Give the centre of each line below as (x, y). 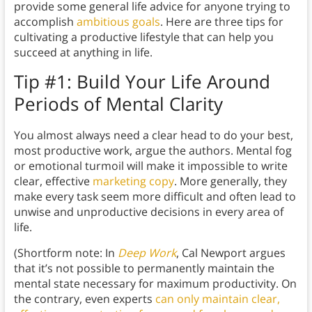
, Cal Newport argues (231, 253)
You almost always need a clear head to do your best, (153, 135)
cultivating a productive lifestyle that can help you (143, 37)
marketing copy (133, 181)
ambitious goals (118, 22)
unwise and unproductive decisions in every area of (148, 212)
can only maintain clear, (217, 299)
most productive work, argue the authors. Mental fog (153, 151)
